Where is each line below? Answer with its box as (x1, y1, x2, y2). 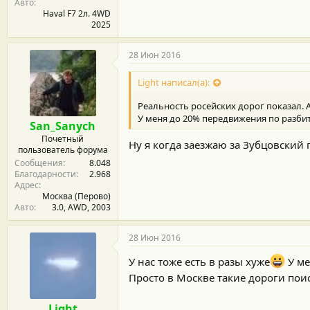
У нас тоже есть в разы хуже (129, 255, 270, 268)
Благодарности (15, 168, 76, 180)
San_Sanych (30, 118, 95, 134)
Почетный (42, 133, 84, 145)
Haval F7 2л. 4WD (43, 8, 111, 19)
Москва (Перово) (42, 190, 111, 202)
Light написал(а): (138, 76, 210, 89)
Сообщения (15, 157, 63, 169)
